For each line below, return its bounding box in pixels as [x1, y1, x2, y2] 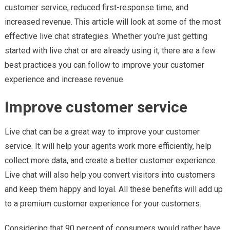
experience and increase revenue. [4, 74, 125, 84]
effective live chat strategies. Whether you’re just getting [4, 31, 207, 41]
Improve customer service [4, 98, 187, 116]
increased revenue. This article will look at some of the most [4, 16, 221, 27]
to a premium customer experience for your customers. [4, 198, 201, 208]
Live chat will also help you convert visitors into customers [4, 169, 215, 180]
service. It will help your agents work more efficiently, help [4, 141, 212, 151]
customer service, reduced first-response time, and [4, 2, 188, 12]
